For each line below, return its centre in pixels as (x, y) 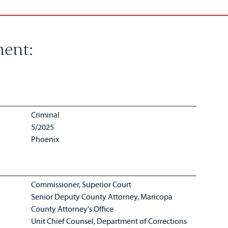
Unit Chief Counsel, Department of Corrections (109, 221)
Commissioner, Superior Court (82, 184)
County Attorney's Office (73, 209)
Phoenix (45, 139)
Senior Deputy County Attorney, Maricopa (102, 196)
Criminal (46, 115)
